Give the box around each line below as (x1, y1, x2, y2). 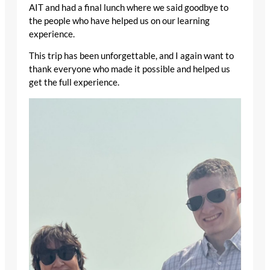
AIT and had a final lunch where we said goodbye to (29, 2, 228, 13)
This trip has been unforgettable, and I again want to (29, 51, 234, 61)
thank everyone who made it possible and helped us (29, 64, 230, 75)
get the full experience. (29, 77, 119, 88)
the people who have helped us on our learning (29, 15, 210, 26)
